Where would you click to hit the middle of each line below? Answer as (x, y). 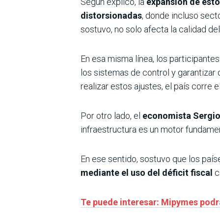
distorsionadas (111, 15)
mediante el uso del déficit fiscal (147, 172)
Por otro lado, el (111, 115)
